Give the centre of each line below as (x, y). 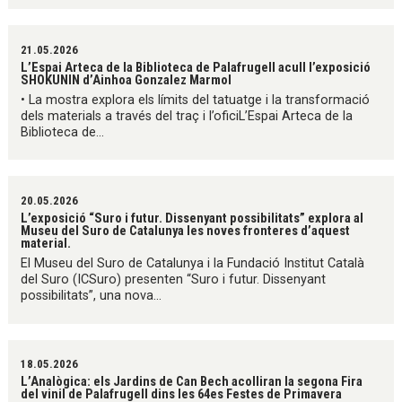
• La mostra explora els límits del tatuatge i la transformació (196, 100)
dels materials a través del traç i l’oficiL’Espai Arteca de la (187, 116)
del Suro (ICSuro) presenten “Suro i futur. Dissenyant (174, 280)
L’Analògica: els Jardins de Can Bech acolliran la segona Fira (192, 381)
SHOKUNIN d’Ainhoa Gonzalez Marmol (127, 79)
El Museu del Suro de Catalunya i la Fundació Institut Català (193, 264)
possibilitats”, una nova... (92, 296)
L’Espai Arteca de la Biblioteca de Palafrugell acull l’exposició (196, 67)
